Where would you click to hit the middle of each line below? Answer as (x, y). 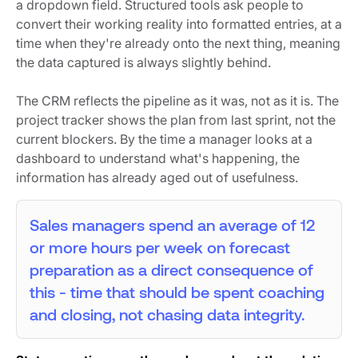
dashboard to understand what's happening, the (158, 158)
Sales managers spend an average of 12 (172, 224)
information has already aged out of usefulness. (159, 177)
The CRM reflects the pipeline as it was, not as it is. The (177, 100)
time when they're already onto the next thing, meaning (178, 43)
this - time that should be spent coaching (177, 291)
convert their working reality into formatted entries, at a (179, 24)
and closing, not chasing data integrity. (169, 314)
